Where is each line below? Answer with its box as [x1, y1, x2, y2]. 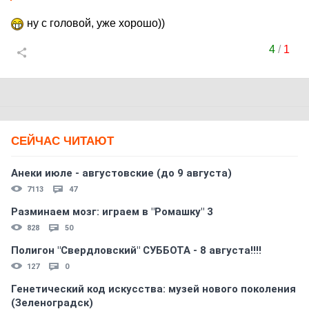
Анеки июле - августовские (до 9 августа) [11, 167, 232, 179]
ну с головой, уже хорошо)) [24, 17, 165, 29]
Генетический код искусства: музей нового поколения [11, 283, 296, 295]
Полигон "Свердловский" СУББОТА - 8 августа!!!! [11, 244, 261, 257]
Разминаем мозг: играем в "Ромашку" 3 [11, 206, 213, 218]
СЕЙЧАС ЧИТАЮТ [11, 134, 114, 148]
